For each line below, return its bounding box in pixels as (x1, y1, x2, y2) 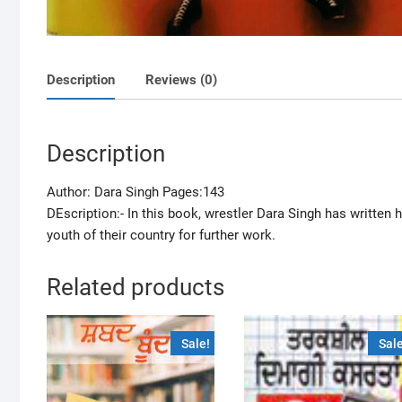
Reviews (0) (145, 72, 217, 89)
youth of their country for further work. (47, 226, 275, 243)
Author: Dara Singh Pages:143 (47, 183, 224, 200)
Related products (47, 273, 224, 301)
